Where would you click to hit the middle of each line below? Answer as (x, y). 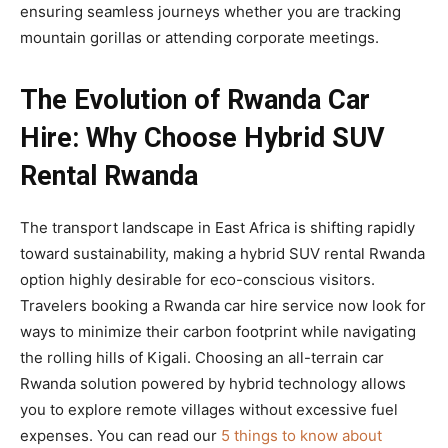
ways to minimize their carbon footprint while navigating (218, 331)
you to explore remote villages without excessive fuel (209, 409)
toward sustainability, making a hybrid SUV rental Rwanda (222, 253)
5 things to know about (301, 435)
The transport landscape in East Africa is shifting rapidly (217, 227)
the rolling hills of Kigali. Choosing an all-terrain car (202, 357)
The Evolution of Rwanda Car (195, 99)
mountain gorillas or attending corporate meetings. (199, 37)
